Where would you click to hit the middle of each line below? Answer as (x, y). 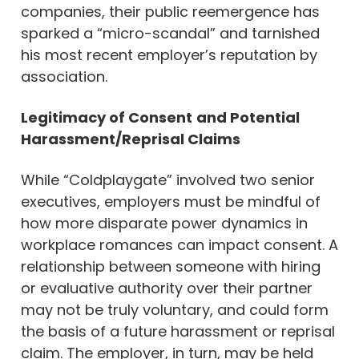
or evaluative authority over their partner (167, 288)
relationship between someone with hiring (171, 266)
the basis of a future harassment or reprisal (178, 331)
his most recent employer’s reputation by (169, 54)
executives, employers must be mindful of (171, 201)
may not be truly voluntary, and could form (175, 309)
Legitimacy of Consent (107, 117)
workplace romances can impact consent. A (179, 244)
